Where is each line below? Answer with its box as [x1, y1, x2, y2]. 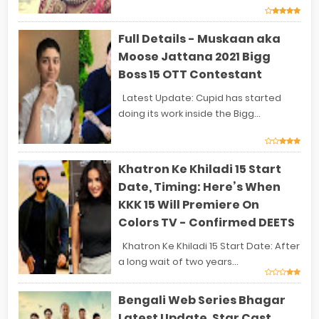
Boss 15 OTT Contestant [118, 66, 262, 83]
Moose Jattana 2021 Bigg [118, 48, 271, 66]
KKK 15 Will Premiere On [118, 197, 259, 214]
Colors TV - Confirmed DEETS [118, 214, 295, 231]
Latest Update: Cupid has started [118, 91, 281, 105]
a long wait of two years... [118, 255, 239, 269]
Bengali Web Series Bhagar [118, 291, 286, 308]
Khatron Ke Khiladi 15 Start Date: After [118, 239, 300, 253]
